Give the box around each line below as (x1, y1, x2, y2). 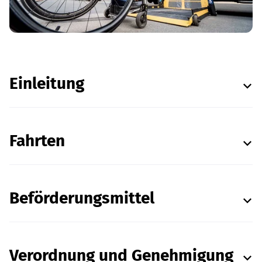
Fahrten (9, 131, 65, 151)
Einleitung (9, 74, 84, 94)
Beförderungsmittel (9, 188, 154, 208)
